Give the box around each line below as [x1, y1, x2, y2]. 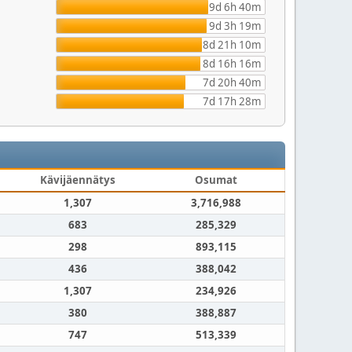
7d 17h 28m [202, 94, 261, 108]
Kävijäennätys [40, 173, 115, 187]
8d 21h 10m [202, 38, 261, 52]
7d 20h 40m [202, 75, 261, 90]
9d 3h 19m [208, 19, 261, 33]
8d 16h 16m [202, 57, 261, 71]
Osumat [194, 173, 237, 187]
